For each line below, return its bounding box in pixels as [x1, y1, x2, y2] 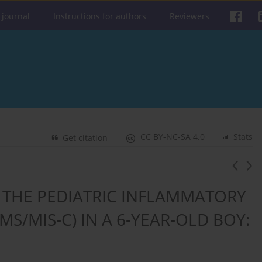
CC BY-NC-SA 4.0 [140, 131, 205, 143]
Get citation [63, 132, 108, 144]
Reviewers [170, 11, 209, 22]
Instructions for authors [53, 11, 146, 22]
